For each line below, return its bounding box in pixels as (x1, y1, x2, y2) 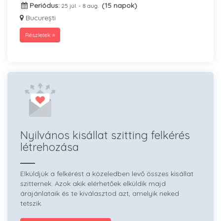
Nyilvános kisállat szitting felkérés (20, 128, 190, 142)
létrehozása (20, 140, 79, 154)
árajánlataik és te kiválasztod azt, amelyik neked (20, 189, 179, 198)
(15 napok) (102, 1, 137, 10)
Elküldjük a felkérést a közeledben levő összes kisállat (20, 169, 193, 178)
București (24, 13, 56, 22)
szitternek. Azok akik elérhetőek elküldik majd (20, 179, 166, 188)
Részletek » (25, 31, 55, 38)
